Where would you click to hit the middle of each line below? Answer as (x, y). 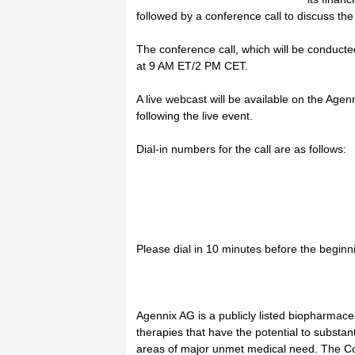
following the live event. (195, 116)
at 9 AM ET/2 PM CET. (192, 66)
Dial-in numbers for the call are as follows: (241, 149)
